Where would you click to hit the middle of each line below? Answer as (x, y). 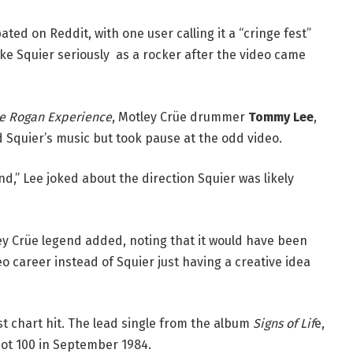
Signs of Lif (283, 324)
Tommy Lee (281, 117)
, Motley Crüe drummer (180, 117)
